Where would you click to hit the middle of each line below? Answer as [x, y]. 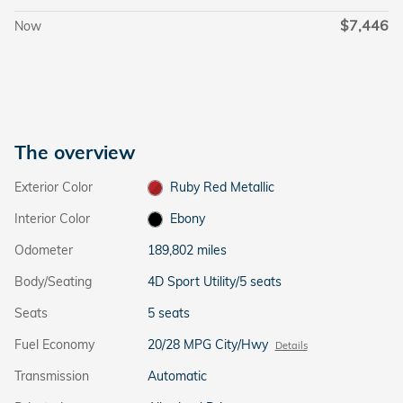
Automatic [177, 376]
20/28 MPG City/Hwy [207, 344]
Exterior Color [54, 187]
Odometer [44, 250]
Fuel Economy [54, 344]
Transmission [52, 376]
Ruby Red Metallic [223, 187]
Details [291, 345]
